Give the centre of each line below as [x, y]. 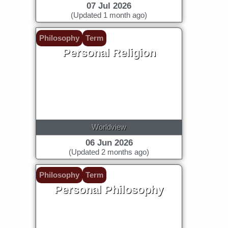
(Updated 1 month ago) [109, 15]
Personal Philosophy [109, 189]
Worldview [109, 127]
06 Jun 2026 [109, 142]
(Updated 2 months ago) [109, 152]
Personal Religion [109, 52]
